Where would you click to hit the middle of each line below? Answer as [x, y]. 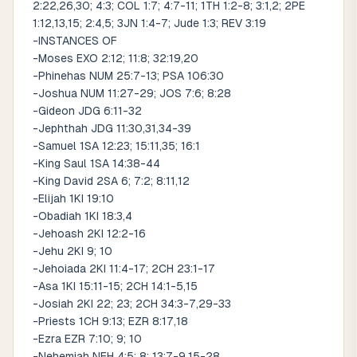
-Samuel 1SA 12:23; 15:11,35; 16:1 [116, 146]
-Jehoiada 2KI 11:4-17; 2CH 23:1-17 [124, 269]
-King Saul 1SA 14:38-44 [96, 163]
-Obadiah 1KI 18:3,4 [82, 216]
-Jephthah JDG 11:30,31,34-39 [112, 128]
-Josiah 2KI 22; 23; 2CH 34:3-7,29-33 [132, 304]
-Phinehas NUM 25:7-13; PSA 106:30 [128, 76]
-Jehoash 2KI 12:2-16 [89, 233]
